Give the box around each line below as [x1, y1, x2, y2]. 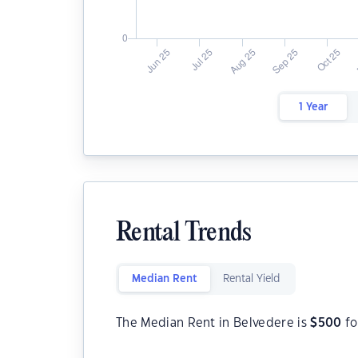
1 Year [298, 102, 328, 112]
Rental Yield [223, 274, 280, 284]
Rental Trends [116, 220, 252, 248]
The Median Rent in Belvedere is [116, 317, 311, 329]
